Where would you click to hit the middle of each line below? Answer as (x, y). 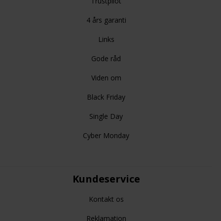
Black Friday (106, 97)
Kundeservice (106, 179)
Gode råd (106, 58)
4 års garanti (106, 20)
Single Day (106, 116)
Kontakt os (106, 199)
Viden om (106, 77)
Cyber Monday (106, 135)
